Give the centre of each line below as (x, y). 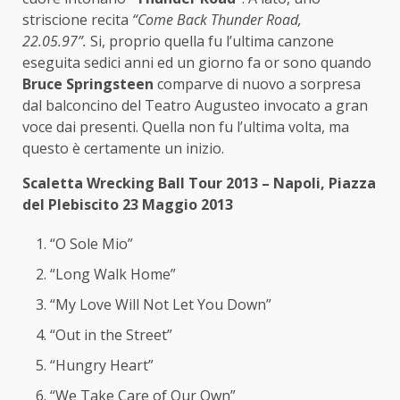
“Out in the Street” (111, 334)
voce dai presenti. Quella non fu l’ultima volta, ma (186, 126)
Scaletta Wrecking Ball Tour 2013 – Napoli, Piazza (199, 183)
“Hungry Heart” (102, 365)
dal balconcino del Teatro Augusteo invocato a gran (195, 105)
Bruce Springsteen (88, 83)
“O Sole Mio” (92, 243)
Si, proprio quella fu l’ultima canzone (212, 41)
